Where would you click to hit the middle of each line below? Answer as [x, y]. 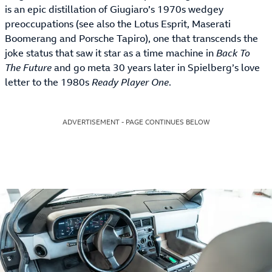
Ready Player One [130, 82]
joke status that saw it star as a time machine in [110, 53]
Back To [233, 53]
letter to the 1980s [48, 82]
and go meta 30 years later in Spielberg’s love [157, 68]
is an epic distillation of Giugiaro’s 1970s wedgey [114, 9]
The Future [29, 68]
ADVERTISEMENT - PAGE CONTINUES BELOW [136, 122]
